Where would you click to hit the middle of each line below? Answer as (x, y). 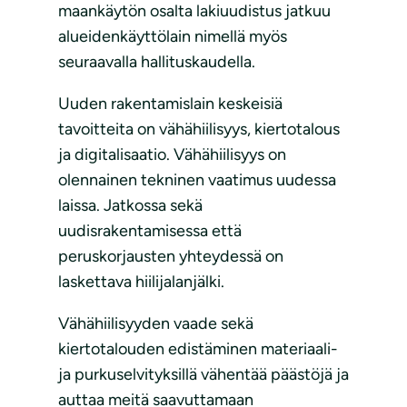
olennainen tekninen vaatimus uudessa (197, 180)
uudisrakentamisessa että (150, 231)
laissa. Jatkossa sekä (130, 206)
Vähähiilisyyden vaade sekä (156, 324)
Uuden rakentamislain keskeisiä (170, 104)
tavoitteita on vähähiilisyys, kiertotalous (199, 129)
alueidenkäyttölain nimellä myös (173, 37)
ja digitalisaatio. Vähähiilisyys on (172, 155)
